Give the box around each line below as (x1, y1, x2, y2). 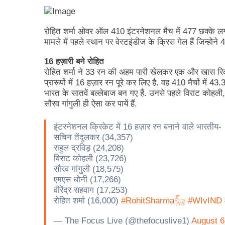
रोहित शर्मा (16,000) (54, 195, 121, 205)
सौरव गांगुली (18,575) (54, 164, 124, 174)
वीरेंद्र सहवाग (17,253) (54, 185, 128, 195)
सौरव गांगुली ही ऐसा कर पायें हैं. (44, 99, 137, 109)
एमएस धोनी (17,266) (54, 174, 121, 184)
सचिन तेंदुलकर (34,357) (54, 132, 133, 142)
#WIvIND (188, 195, 222, 205)
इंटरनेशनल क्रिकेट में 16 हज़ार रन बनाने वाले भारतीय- (54, 122, 221, 132)
